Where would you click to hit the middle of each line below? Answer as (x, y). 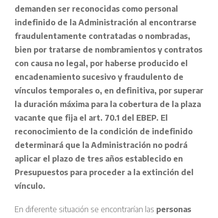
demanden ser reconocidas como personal (96, 9)
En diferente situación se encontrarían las (85, 209)
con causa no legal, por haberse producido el (101, 64)
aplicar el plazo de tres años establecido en (99, 159)
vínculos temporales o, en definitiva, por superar (109, 91)
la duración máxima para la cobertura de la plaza (108, 104)
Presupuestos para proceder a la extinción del (104, 173)
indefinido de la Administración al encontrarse (106, 23)
